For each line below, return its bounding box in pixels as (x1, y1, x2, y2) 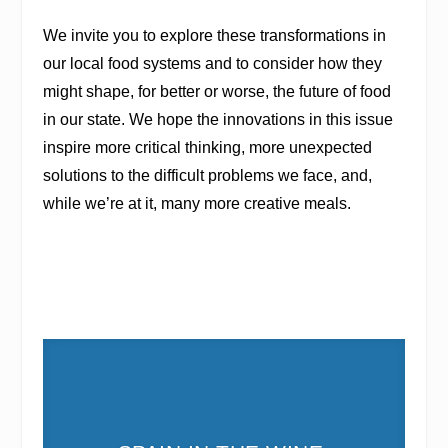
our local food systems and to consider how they (42, 54, 382, 72)
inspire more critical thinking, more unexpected (42, 138, 372, 156)
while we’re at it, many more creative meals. (42, 194, 351, 212)
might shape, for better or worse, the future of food (42, 82, 391, 100)
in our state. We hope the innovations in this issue (42, 110, 393, 128)
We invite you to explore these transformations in (42, 26, 386, 44)
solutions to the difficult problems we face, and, (42, 166, 372, 184)
